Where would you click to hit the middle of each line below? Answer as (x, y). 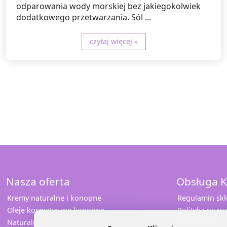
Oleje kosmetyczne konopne (56, 210)
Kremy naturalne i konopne (54, 198)
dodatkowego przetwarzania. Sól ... (84, 17)
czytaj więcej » (113, 42)
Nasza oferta (38, 182)
